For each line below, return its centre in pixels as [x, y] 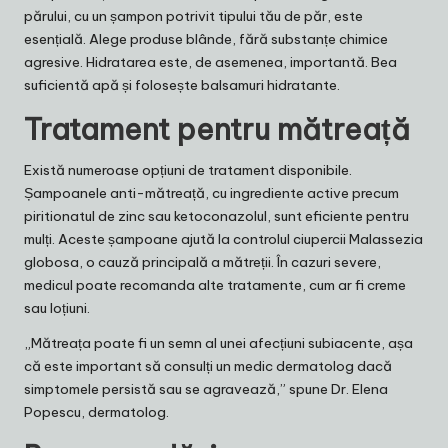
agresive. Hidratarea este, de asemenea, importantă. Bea [210, 62]
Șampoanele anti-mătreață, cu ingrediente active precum [211, 193]
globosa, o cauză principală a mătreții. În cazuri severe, [202, 262]
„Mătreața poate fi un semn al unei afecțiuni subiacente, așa [218, 343]
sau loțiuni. [57, 308]
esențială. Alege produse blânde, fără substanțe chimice [206, 39]
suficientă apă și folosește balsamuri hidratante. [182, 85]
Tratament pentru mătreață [217, 130]
